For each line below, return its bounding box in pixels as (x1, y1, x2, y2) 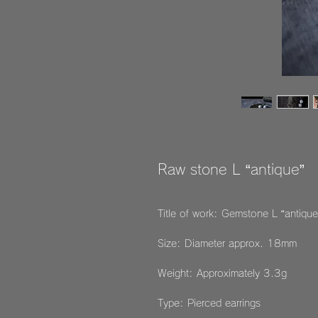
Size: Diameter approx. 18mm (158, 238, 297, 248)
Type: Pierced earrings (158, 298, 261, 308)
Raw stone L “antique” (158, 162, 305, 176)
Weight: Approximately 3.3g (158, 268, 287, 278)
